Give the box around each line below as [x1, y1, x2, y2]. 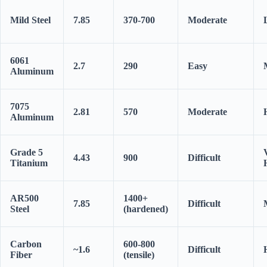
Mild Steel [10, 15, 51, 26]
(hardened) [123, 204, 168, 215]
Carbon [10, 239, 42, 250]
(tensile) [123, 250, 154, 260]
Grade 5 [10, 147, 43, 158]
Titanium [10, 158, 48, 169]
